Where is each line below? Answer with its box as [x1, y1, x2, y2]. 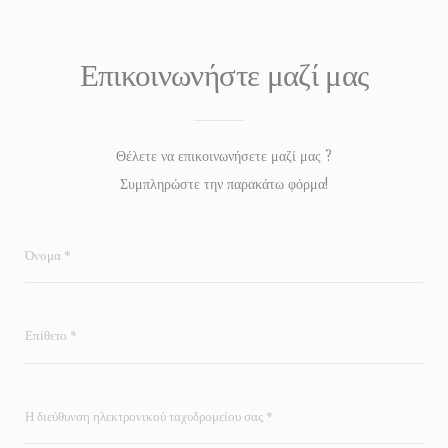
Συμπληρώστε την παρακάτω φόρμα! [120, 174, 328, 194]
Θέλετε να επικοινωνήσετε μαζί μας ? [116, 146, 332, 166]
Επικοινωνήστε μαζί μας [79, 53, 369, 92]
